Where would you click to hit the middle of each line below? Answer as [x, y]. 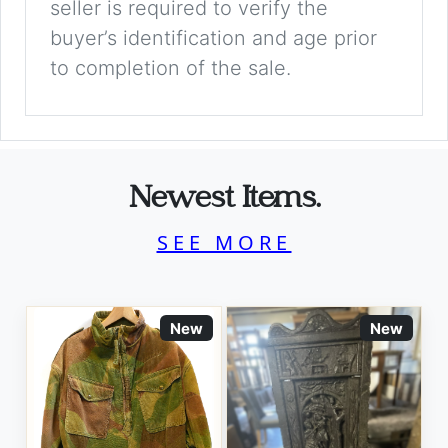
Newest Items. [224, 201]
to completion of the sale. [170, 68]
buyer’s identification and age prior [213, 38]
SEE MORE [224, 243]
